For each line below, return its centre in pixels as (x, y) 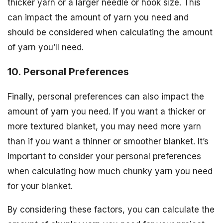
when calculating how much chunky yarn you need (110, 171)
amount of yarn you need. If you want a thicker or (107, 111)
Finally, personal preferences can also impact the (106, 96)
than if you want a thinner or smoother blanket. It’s (108, 141)
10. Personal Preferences (68, 71)
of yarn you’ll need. (46, 48)
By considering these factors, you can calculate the (111, 209)
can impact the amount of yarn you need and (98, 18)
